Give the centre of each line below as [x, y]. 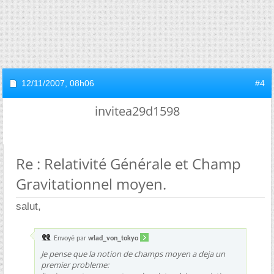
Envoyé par [70, 239]
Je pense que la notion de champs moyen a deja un [133, 254]
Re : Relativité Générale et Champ [128, 164]
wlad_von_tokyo [113, 239]
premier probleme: [75, 265]
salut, [28, 206]
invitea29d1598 [137, 111]
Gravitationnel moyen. [91, 184]
